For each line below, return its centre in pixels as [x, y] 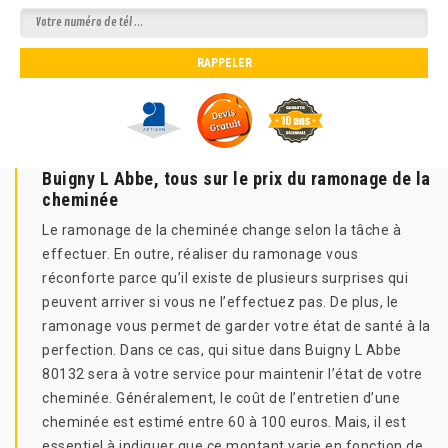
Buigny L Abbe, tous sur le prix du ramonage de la [236, 178]
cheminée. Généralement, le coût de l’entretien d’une [221, 398]
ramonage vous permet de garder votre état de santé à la [236, 326]
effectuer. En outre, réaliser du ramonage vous [200, 254]
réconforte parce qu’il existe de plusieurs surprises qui [225, 278]
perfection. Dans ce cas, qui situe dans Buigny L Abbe [222, 350]
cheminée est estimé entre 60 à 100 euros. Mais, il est [224, 422]
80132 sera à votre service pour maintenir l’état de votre [232, 374]
